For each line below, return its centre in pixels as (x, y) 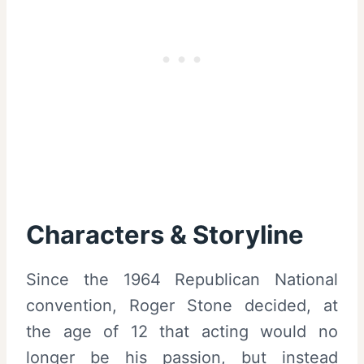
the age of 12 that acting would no (182, 331)
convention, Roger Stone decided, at (182, 305)
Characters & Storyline (165, 235)
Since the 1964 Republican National (182, 279)
